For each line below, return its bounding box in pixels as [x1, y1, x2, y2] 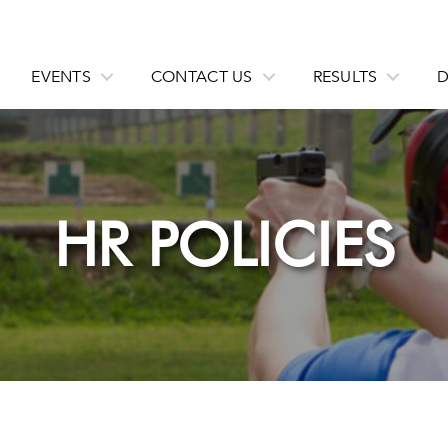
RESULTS [312, 65, 378, 88]
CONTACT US [150, 65, 253, 88]
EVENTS [31, 65, 91, 88]
